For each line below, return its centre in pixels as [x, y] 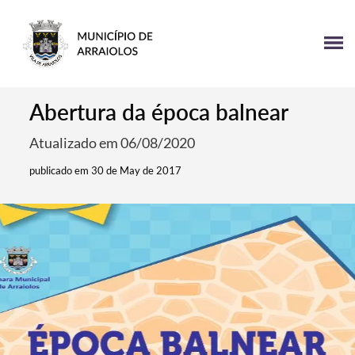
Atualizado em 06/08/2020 [113, 143]
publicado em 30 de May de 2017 [106, 170]
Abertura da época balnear [159, 112]
